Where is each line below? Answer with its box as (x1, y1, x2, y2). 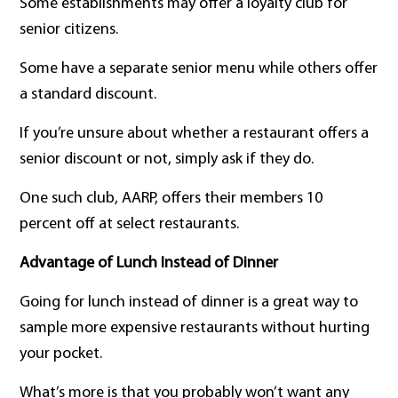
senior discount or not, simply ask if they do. (20, 151, 314, 169)
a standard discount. (20, 86, 157, 104)
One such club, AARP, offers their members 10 (20, 190, 323, 208)
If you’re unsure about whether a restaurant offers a (20, 125, 370, 143)
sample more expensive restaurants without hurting (20, 320, 370, 338)
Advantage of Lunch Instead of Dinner (20, 255, 279, 273)
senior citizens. (20, 21, 119, 39)
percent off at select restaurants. (20, 216, 240, 234)
